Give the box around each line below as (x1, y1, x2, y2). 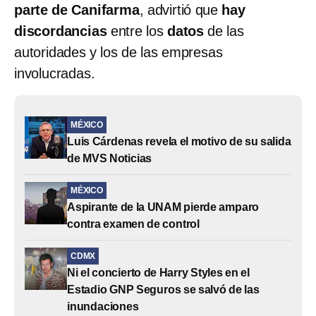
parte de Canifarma (14, 1, 140, 18)
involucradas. (14, 65, 95, 81)
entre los (107, 23, 168, 39)
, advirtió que (139, 1, 222, 18)
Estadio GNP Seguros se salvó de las (67, 283, 260, 296)
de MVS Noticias (67, 152, 152, 164)
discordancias (14, 23, 107, 39)
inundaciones (67, 300, 139, 312)
